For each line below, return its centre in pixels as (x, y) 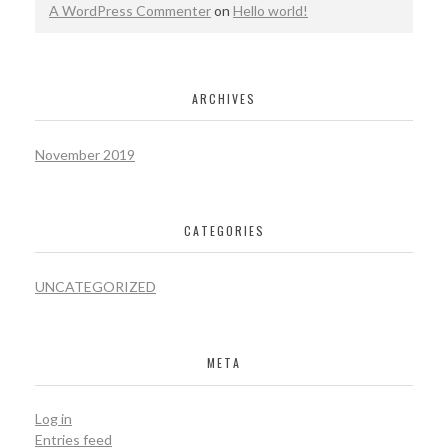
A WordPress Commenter (130, 11)
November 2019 (85, 154)
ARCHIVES (224, 98)
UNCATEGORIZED (95, 286)
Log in (53, 419)
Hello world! (270, 11)
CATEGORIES (224, 230)
